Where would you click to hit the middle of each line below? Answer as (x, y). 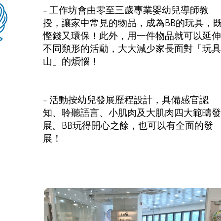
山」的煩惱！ (71, 61)
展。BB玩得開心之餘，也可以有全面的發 (128, 125)
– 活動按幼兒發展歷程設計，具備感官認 (126, 100)
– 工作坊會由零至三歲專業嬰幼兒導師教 (126, 10)
